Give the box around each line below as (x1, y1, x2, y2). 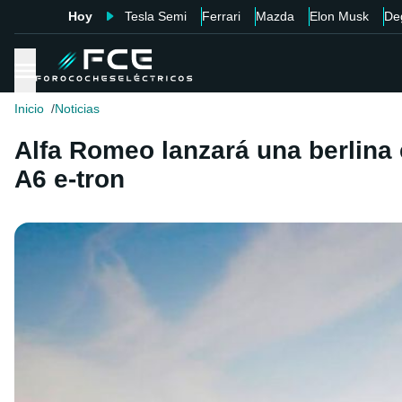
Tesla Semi (124, 9, 187, 23)
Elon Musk (309, 9, 369, 23)
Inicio (14, 101, 44, 117)
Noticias (55, 101, 100, 117)
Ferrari (201, 9, 240, 23)
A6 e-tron (14, 165, 125, 194)
